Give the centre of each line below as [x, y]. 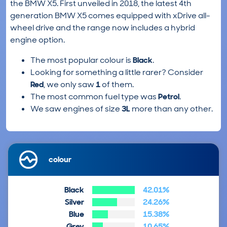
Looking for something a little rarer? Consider [117, 72]
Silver [75, 202]
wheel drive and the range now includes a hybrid [103, 28]
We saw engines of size [76, 109]
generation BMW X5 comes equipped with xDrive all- [110, 16]
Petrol [169, 97]
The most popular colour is [82, 60]
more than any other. [172, 109]
